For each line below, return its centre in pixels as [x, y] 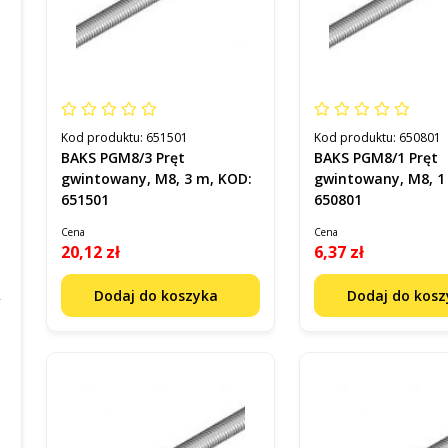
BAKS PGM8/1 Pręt [376, 158]
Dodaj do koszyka [158, 296]
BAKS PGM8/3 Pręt [123, 158]
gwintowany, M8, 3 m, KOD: [156, 179]
